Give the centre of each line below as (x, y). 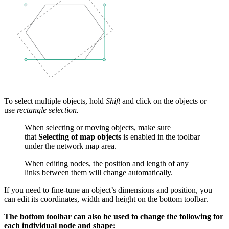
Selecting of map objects (80, 136)
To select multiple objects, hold (55, 101)
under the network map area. (71, 146)
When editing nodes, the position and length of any (107, 163)
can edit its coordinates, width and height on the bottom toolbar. (106, 199)
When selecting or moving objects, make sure (98, 127)
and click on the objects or (163, 101)
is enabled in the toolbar (161, 136)
